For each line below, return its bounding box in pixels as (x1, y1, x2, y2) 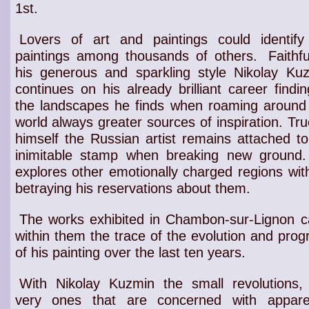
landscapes (39, 98, 109, 113)
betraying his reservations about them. (14, 181, 250, 196)
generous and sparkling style (39, 65, 226, 80)
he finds (108, 98, 170, 113)
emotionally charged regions (108, 164, 283, 179)
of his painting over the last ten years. (14, 245, 246, 260)
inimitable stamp (14, 148, 118, 163)
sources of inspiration (147, 114, 279, 130)
